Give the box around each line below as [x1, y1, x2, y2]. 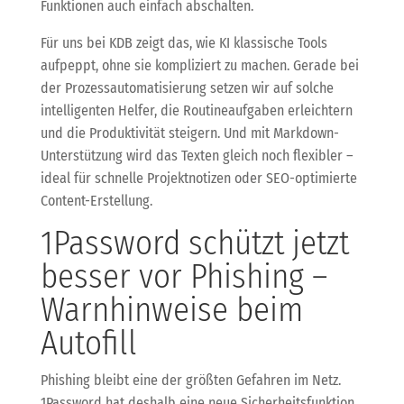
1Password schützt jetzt [40, 222, 349, 263]
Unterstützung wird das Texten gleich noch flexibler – [40, 146, 353, 164]
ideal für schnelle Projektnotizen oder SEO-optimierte [40, 169, 357, 187]
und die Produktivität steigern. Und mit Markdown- [40, 124, 339, 142]
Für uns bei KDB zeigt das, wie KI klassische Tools [40, 33, 327, 51]
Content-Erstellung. [40, 191, 152, 209]
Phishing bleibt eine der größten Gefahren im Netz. [40, 371, 341, 389]
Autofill [40, 322, 137, 363]
